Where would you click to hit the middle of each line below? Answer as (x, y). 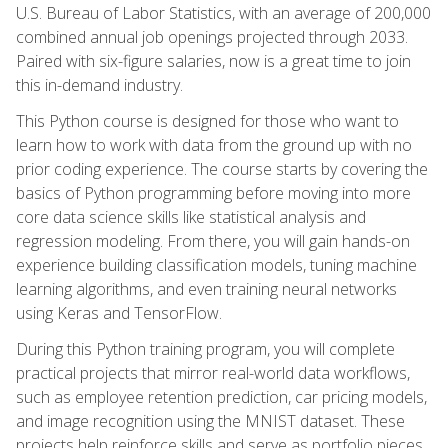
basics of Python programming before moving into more (213, 192)
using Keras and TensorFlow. (119, 312)
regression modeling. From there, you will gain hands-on (213, 240)
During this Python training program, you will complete (205, 348)
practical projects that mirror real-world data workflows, (213, 372)
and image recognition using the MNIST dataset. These (210, 420)
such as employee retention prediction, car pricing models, (221, 396)
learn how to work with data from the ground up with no (214, 144)
